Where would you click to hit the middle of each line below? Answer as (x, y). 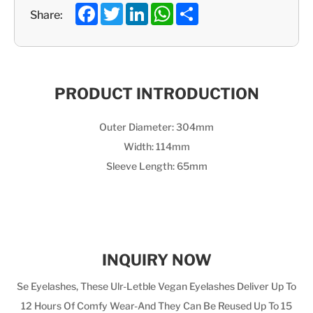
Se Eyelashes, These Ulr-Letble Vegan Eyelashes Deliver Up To (156, 285)
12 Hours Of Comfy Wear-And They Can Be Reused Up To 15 (156, 305)
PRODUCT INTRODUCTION (156, 92)
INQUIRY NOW (156, 258)
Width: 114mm (156, 145)
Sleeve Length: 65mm (156, 165)
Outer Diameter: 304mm (156, 126)
